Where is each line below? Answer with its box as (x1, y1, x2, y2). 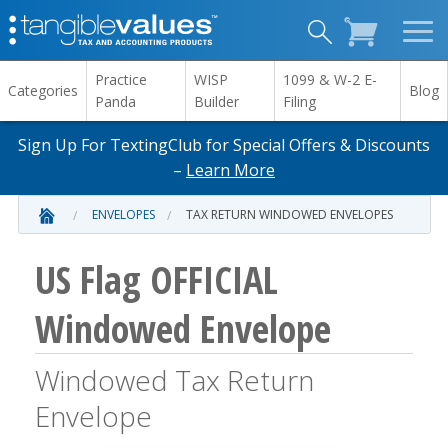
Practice (95, 70, 147, 89)
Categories (8, 81, 78, 100)
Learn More (186, 159, 275, 181)
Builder (194, 92, 239, 111)
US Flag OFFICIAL (35, 252, 278, 305)
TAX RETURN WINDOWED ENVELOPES (185, 206, 393, 223)
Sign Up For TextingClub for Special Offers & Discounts (18, 134, 430, 156)
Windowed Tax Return (35, 360, 314, 399)
